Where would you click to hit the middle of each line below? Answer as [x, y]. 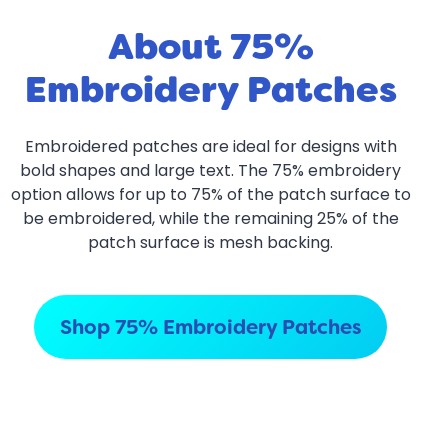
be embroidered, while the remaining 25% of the [210, 219]
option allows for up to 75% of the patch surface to [210, 195]
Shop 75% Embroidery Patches [211, 327]
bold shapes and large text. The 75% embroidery [211, 171]
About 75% [210, 47]
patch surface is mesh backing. [211, 243]
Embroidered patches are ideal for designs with [210, 147]
